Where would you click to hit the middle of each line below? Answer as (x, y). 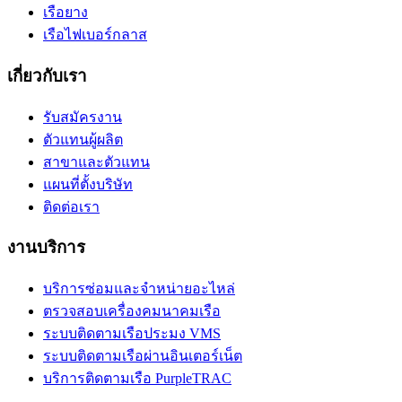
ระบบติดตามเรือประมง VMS (132, 334)
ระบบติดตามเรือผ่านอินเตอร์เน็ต (143, 356)
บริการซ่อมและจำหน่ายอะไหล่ (139, 289)
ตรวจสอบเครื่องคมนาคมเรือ (132, 311)
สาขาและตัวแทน (96, 162)
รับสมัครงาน (83, 117)
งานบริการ (46, 248)
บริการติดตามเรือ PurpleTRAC (137, 379)
